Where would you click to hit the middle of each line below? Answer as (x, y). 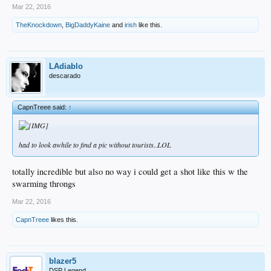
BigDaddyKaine (88, 25)
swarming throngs (44, 183)
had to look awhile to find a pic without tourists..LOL (95, 145)
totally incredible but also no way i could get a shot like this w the (130, 171)
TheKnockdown (39, 25)
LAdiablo (66, 67)
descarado (65, 76)
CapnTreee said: (43, 107)
